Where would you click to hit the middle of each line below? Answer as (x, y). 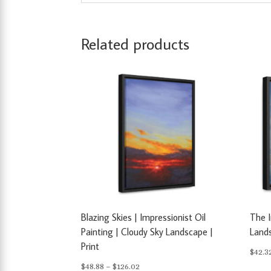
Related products (135, 43)
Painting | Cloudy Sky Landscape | (147, 231)
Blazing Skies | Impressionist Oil (144, 217)
